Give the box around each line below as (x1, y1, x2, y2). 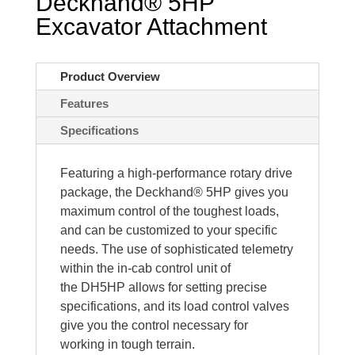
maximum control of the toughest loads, (59, 204, 279, 218)
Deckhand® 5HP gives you (135, 185, 288, 199)
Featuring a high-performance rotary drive (59, 166, 292, 180)
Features (59, 96, 109, 110)
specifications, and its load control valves (59, 299, 289, 313)
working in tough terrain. (59, 337, 195, 351)
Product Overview (59, 69, 160, 83)
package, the (59, 185, 132, 199)
